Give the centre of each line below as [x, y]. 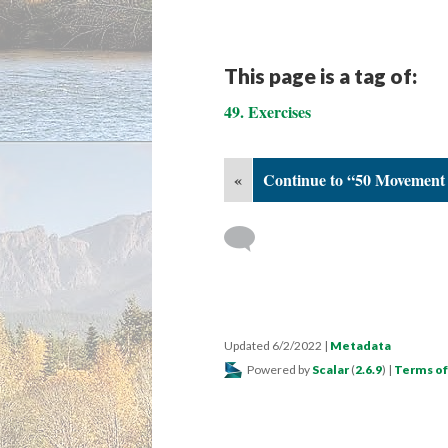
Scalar [330, 369]
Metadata [360, 345]
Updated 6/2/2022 [274, 345]
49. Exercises [267, 111]
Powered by [278, 369]
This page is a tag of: [320, 75]
